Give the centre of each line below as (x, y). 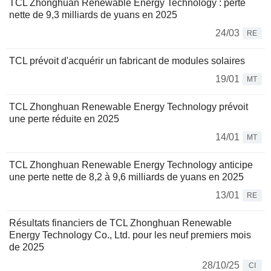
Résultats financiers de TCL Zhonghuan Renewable (120, 223)
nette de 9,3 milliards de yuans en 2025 (93, 15)
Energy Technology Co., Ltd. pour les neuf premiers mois (130, 235)
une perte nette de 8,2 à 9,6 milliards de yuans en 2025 (126, 177)
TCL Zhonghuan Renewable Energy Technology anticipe (131, 165)
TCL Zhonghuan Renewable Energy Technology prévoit (129, 107)
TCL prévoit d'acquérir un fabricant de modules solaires (127, 61)
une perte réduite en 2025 (64, 119)
